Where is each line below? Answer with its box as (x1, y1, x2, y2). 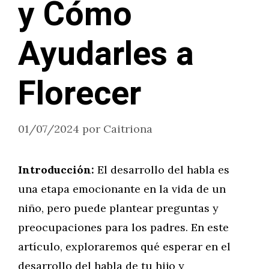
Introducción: (18, 163, 94, 177)
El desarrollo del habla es (94, 163, 229, 177)
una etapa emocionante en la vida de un (18, 182, 226, 196)
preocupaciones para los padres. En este (18, 220, 229, 234)
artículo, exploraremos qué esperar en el (18, 240, 231, 253)
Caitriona (103, 122, 153, 136)
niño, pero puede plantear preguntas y (18, 201, 219, 215)
